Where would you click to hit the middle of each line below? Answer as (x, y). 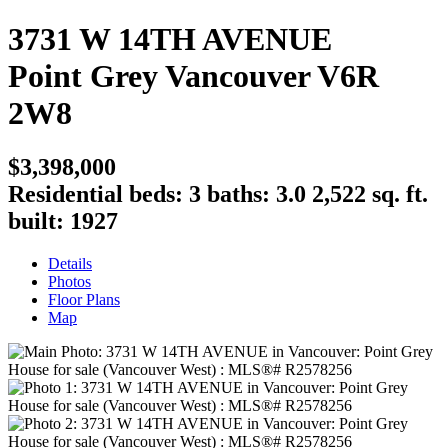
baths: (241, 193)
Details (70, 263)
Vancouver (237, 76)
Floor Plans (84, 299)
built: (39, 220)
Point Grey (83, 76)
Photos (69, 281)
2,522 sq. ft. (370, 193)
